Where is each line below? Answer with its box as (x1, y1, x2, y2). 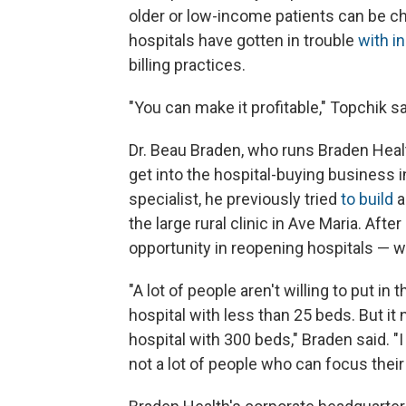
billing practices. (129, 54, 246, 74)
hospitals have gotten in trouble (129, 30, 358, 50)
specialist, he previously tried (129, 188, 341, 208)
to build (341, 188, 393, 208)
